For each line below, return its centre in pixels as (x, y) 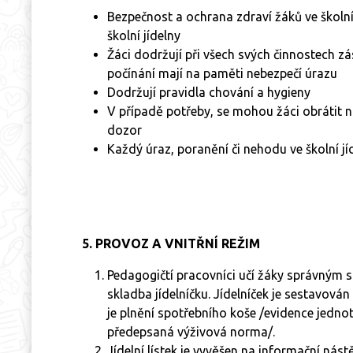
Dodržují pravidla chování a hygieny (209, 92)
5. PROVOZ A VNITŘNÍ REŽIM (171, 243)
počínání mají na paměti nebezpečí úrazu (222, 73)
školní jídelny (144, 35)
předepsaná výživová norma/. (191, 331)
